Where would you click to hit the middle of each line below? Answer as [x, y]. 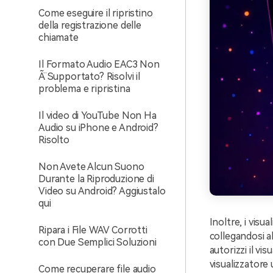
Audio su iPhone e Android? [98, 128]
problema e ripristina [84, 89]
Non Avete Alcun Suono [91, 167]
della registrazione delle [90, 25]
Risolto [54, 140]
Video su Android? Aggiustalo [102, 191]
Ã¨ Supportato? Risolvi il [89, 76]
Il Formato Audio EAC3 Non [99, 64]
